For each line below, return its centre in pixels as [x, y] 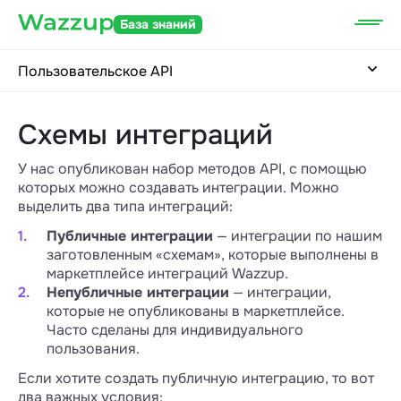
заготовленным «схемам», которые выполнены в [213, 255]
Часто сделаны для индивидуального [175, 330]
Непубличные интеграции [138, 292]
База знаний [158, 24]
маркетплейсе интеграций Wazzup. [167, 273]
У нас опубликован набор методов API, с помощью [192, 169]
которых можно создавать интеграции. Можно [179, 188]
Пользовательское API [95, 71]
